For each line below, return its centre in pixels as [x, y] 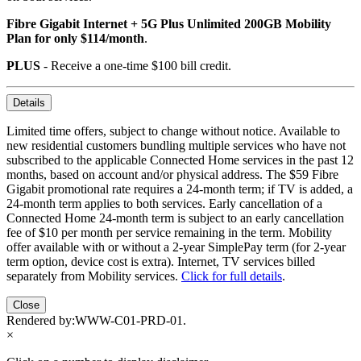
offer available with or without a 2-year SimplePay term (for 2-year [176, 247]
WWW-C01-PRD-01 [129, 320]
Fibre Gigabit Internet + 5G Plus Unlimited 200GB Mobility [169, 23]
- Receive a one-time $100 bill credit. [136, 65]
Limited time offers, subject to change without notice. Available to [173, 131]
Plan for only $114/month [75, 38]
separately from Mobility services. [94, 276]
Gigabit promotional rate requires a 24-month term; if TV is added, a [180, 189]
